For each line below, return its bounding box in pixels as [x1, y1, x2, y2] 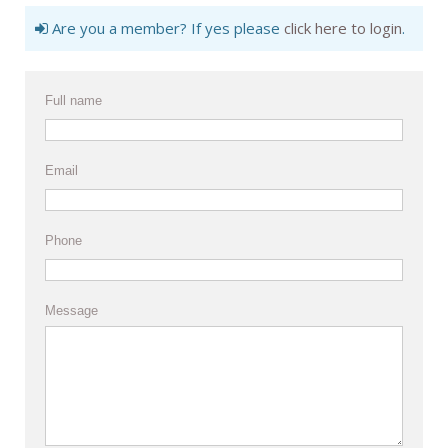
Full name [45, 93, 102, 109]
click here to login [284, 18, 402, 39]
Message [45, 303, 98, 319]
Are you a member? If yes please [48, 18, 284, 39]
